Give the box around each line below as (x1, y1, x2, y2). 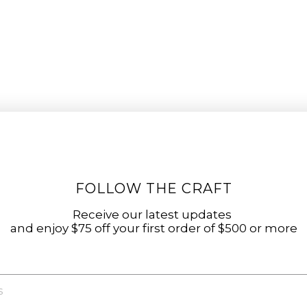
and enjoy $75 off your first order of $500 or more (10, 221, 297, 235)
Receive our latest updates (73, 207, 234, 221)
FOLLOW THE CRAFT (75, 180, 232, 197)
